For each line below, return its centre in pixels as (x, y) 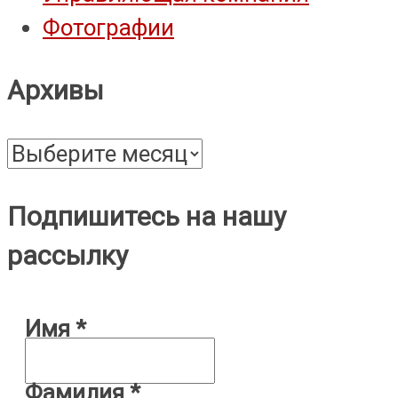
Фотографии (108, 28)
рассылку (68, 256)
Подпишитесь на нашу (147, 217)
